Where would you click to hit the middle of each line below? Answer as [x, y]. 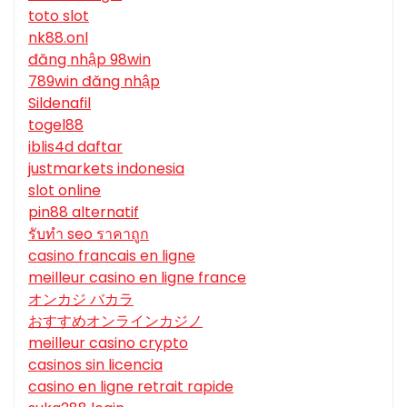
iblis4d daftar [75, 146]
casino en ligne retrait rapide [131, 386]
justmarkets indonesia [106, 168]
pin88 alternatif [84, 212]
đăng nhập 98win [89, 59]
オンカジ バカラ [81, 299]
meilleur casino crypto [108, 342]
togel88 [56, 124]
